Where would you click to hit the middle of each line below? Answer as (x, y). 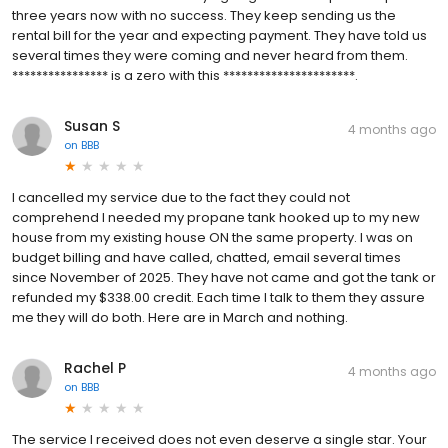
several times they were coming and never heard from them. (210, 55)
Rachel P (95, 367)
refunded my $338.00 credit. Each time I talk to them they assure (218, 297)
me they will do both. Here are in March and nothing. (180, 317)
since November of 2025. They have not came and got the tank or (224, 277)
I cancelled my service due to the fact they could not (181, 197)
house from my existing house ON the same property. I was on (212, 237)
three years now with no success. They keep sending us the (204, 15)
